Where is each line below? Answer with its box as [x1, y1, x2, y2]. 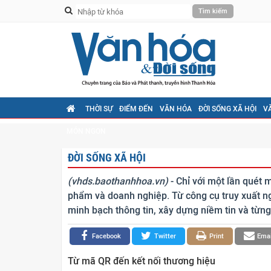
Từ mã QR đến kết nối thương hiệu [68, 255, 215, 267]
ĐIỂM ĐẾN [119, 105, 153, 113]
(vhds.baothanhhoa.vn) [68, 175, 168, 188]
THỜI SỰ [85, 105, 113, 113]
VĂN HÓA [160, 105, 192, 113]
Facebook [92, 232, 121, 241]
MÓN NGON [67, 127, 106, 135]
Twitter [154, 232, 176, 241]
